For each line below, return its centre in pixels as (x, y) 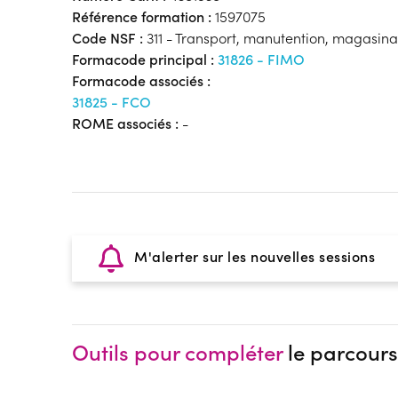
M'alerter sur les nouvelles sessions (253, 256)
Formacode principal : (144, 59)
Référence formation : (141, 16)
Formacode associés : (141, 80)
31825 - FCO (111, 101)
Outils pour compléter (177, 352)
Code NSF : (107, 37)
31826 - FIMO (261, 59)
